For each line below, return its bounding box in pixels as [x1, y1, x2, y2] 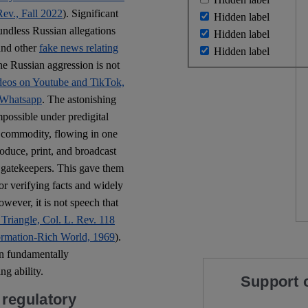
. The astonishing [41, 93, 116, 105]
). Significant [62, 7, 118, 19]
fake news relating [38, 41, 118, 54]
